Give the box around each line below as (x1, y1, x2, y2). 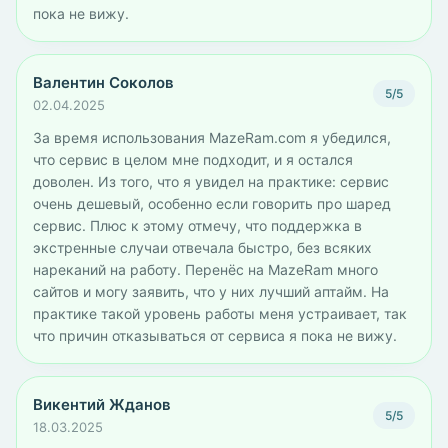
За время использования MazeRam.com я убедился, (33, 129, 391, 146)
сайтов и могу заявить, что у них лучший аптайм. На (33, 283, 389, 300)
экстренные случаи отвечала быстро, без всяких (33, 239, 372, 256)
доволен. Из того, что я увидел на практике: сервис (33, 173, 389, 190)
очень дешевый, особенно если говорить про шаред (33, 195, 391, 212)
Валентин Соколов (33, 73, 174, 92)
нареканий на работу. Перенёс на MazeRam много (33, 261, 378, 278)
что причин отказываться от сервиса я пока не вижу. (33, 327, 397, 344)
